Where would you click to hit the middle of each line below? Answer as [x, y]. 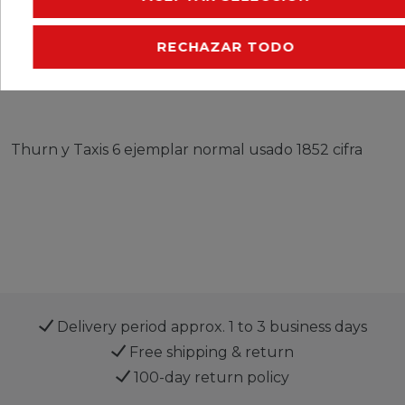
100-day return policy [210, 377]
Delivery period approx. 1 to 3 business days [210, 326]
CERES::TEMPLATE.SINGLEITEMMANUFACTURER [198, 71]
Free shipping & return [210, 352]
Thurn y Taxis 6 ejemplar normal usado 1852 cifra [187, 149]
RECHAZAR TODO [226, 47]
